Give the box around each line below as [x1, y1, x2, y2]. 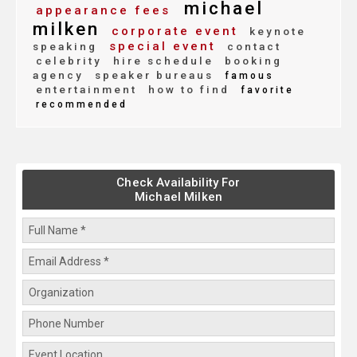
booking [220, 54, 282, 68]
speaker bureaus [90, 69, 214, 82]
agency [33, 69, 84, 82]
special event [104, 39, 216, 54]
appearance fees [36, 3, 171, 18]
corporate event [106, 24, 238, 39]
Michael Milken [134, 190, 223, 205]
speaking [33, 40, 97, 53]
